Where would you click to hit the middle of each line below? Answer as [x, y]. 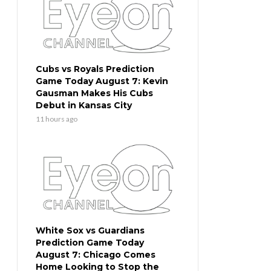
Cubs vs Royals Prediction [95, 69]
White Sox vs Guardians [90, 231]
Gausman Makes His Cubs [94, 93]
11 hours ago [57, 119]
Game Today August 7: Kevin [102, 81]
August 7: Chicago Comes [96, 255]
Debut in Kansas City [84, 106]
